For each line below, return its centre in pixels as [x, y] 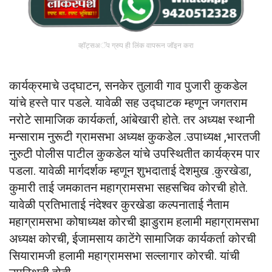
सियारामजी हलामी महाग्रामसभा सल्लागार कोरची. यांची [124, 255]
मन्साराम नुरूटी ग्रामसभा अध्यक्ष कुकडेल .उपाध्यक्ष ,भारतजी [135, 136]
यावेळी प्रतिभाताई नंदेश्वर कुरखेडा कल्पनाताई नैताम [119, 204]
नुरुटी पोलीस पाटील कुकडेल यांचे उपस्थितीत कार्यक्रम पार [134, 153]
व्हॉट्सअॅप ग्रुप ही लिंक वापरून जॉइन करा [136, 45]
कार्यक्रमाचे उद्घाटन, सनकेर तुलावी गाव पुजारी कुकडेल [128, 85]
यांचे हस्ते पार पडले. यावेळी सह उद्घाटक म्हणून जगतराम [128, 102]
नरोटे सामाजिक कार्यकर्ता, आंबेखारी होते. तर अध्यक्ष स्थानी [132, 119]
